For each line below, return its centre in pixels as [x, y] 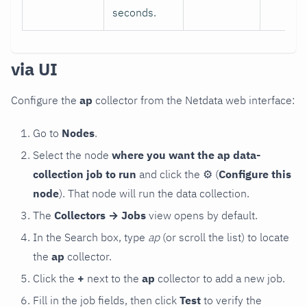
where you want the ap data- [186, 155]
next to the [113, 278]
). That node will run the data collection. [154, 193]
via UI [34, 69]
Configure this [255, 174]
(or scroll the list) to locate [224, 237]
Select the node [72, 155]
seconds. [134, 12]
